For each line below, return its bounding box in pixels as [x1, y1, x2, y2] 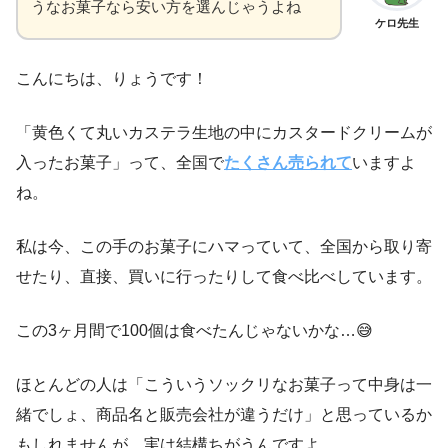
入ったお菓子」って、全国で [16, 153, 224, 171]
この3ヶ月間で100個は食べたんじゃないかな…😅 [16, 321, 373, 339]
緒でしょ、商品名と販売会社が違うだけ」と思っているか [16, 405, 432, 423]
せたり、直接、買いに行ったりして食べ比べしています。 [16, 267, 432, 285]
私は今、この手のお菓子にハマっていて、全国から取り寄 [16, 237, 432, 255]
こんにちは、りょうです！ [16, 69, 208, 87]
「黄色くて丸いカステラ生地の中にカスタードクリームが [16, 123, 432, 141]
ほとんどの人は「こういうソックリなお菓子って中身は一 [16, 375, 432, 393]
